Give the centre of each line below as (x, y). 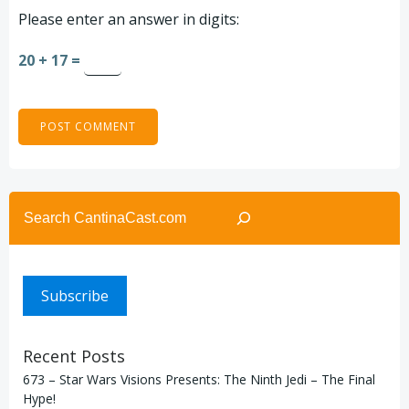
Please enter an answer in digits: (129, 19)
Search (31, 201)
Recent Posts (74, 356)
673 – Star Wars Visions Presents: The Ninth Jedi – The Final (199, 379)
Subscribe (75, 295)
